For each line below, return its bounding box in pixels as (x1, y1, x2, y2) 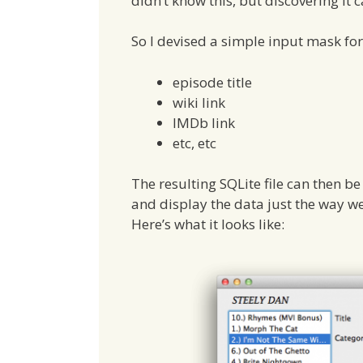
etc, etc (173, 133, 216, 152)
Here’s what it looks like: (131, 215, 284, 234)
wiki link (173, 92, 225, 112)
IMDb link (173, 113, 235, 132)
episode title (173, 72, 252, 92)
